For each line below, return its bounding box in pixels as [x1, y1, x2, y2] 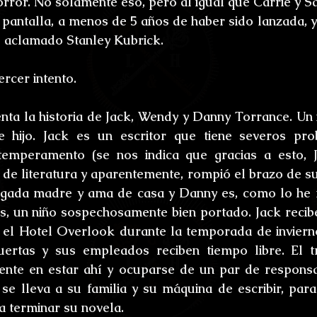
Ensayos [250, 50, 306, 70]
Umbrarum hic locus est [57, 50, 222, 70]
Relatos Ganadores [144, 107, 277, 127]
